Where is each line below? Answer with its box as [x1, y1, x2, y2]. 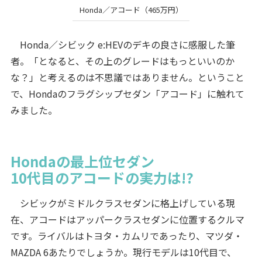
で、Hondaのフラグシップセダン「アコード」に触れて [10, 86, 244, 101]
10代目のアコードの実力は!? [10, 167, 194, 188]
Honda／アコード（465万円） [79, 4, 183, 16]
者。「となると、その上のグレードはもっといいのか [10, 53, 235, 68]
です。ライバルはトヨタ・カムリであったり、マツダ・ [10, 228, 243, 243]
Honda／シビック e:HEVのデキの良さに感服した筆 [10, 37, 235, 51]
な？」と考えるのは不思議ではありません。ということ [10, 70, 244, 84]
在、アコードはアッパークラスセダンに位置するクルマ [10, 212, 244, 226]
